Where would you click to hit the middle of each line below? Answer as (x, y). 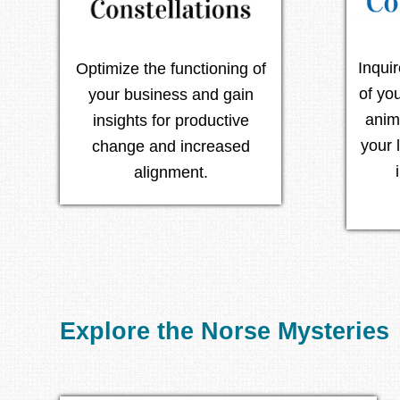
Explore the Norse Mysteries (225, 332)
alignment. (171, 172)
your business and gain (171, 94)
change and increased (171, 146)
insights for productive (171, 120)
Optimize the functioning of (171, 68)
